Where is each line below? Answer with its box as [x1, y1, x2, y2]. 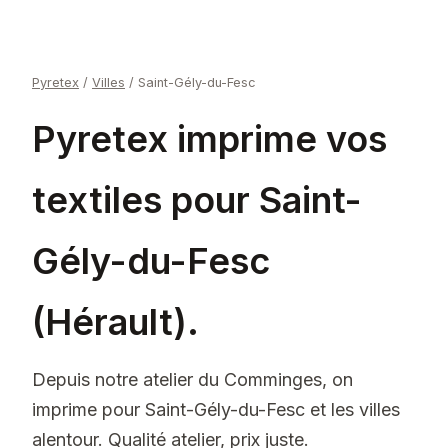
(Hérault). [32, 300, 199, 344]
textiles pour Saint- [32, 178, 362, 222]
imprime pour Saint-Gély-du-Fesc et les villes [32, 399, 400, 420]
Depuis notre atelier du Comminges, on [32, 369, 353, 390]
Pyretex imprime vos [32, 117, 387, 161]
